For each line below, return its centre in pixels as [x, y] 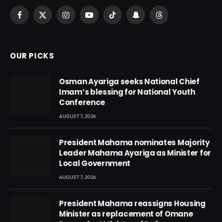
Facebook [34, 19]
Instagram [81, 19]
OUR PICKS [32, 56]
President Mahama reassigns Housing [132, 204]
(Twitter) [55, 29]
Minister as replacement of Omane [126, 214]
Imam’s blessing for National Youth [127, 92]
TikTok [122, 19]
